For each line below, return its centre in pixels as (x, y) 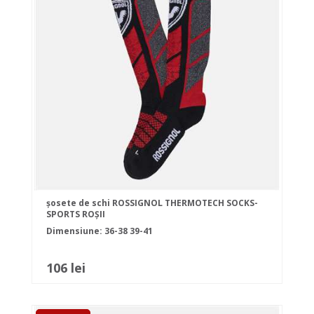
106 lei (66, 268)
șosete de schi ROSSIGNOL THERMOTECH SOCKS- (152, 203)
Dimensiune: (75, 231)
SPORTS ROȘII (76, 214)
